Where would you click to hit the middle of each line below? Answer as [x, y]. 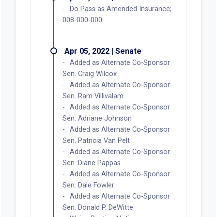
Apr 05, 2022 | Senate [103, 51]
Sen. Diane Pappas [91, 163]
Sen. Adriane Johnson [97, 118]
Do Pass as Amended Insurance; [120, 9]
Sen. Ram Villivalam [93, 96]
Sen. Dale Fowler [88, 185]
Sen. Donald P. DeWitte [98, 207]
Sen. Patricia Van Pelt [96, 140]
